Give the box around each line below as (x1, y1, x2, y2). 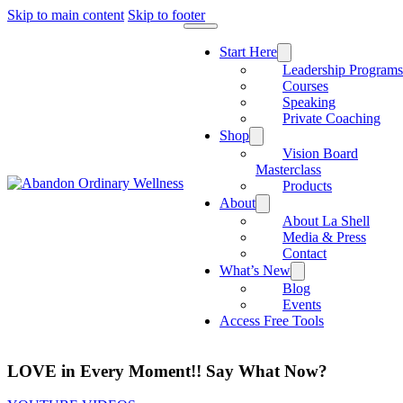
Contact (282, 246, 327, 261)
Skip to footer (128, 7, 205, 22)
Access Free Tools (219, 313, 324, 328)
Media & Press (282, 229, 366, 245)
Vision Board (282, 146, 358, 161)
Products (282, 178, 332, 193)
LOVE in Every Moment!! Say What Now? (7, 361, 327, 381)
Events (282, 297, 321, 312)
